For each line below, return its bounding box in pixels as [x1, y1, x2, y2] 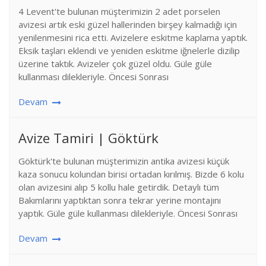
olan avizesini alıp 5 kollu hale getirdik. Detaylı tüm [18, 181, 219, 193]
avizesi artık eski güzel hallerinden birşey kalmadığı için [18, 18, 237, 30]
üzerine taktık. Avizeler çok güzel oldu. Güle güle [18, 58, 212, 69]
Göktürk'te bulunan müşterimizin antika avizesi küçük [18, 155, 229, 167]
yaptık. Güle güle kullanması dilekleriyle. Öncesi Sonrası [18, 207, 237, 219]
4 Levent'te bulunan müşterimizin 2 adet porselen [18, 5, 220, 17]
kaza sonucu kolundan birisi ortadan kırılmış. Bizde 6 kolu [18, 168, 244, 180]
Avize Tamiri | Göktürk [18, 129, 159, 147]
